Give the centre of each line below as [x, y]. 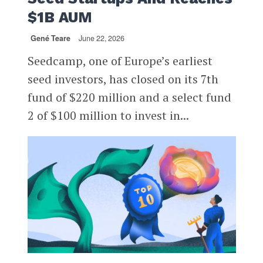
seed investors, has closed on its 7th [123, 79]
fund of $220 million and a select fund [129, 97]
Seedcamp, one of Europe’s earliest [120, 60]
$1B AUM [60, 17]
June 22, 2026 [101, 38]
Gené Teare [50, 38]
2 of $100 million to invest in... [108, 115]
